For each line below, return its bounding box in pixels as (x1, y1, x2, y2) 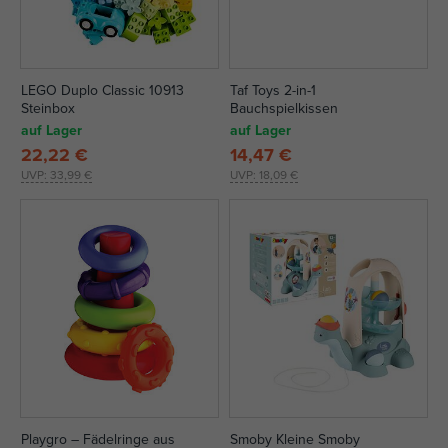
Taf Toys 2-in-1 (230, 80, 316, 100)
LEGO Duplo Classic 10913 (21, 80, 184, 100)
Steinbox (21, 98, 75, 118)
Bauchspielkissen (230, 98, 338, 118)
